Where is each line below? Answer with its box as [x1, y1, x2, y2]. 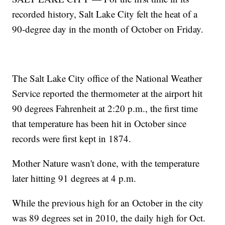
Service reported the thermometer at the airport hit [12, 87, 203, 100]
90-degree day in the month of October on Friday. [12, 23, 204, 36]
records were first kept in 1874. [12, 132, 132, 145]
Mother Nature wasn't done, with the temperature [12, 157, 200, 170]
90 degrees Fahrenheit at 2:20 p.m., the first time [12, 102, 198, 115]
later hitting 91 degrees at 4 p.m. [12, 172, 137, 185]
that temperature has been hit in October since [12, 117, 187, 130]
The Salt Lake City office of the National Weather [12, 72, 202, 85]
